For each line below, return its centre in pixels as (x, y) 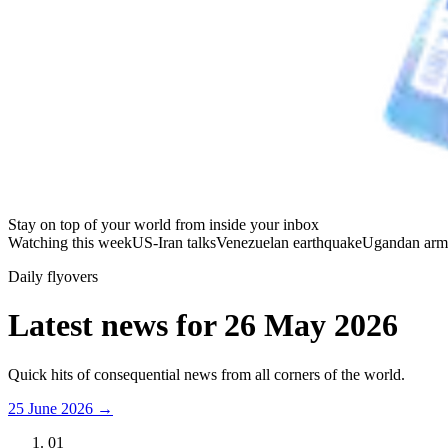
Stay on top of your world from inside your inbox (163, 224)
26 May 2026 (311, 325)
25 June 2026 (50, 408)
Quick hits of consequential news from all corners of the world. (206, 374)
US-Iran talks (174, 242)
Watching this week (70, 242)
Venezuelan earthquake (289, 242)
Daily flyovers (53, 276)
